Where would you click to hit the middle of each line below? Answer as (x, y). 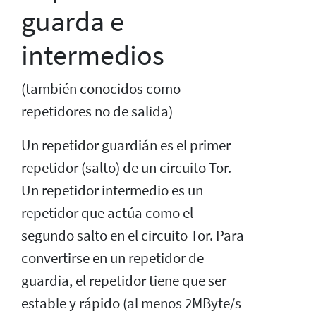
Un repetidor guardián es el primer (126, 145)
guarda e (73, 21)
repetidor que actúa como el (107, 213)
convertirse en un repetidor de (113, 258)
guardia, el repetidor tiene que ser (124, 280)
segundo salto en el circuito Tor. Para (133, 235)
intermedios (93, 55)
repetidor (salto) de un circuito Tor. (126, 168)
